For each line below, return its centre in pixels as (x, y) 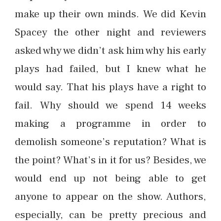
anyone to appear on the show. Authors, (110, 197)
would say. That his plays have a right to (110, 87)
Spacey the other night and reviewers (110, 32)
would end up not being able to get (110, 178)
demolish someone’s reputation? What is (110, 142)
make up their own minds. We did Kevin (110, 14)
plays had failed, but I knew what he (110, 69)
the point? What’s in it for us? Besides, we (110, 160)
